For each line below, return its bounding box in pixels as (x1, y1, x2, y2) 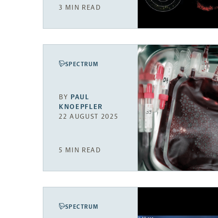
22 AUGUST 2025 (59, 112, 119, 121)
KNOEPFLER (59, 102, 104, 111)
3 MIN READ (59, 3, 101, 12)
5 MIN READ (59, 146, 101, 155)
